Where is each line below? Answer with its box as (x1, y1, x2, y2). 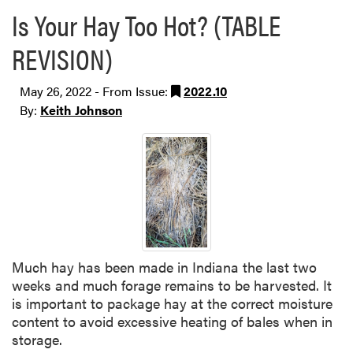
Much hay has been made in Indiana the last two (12, 256, 317, 277)
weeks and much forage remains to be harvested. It (12, 274, 332, 295)
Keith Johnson (40, 101, 122, 119)
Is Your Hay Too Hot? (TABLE (12, 4, 281, 45)
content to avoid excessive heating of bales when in (12, 310, 333, 331)
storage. (12, 329, 62, 349)
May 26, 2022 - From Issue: (20, 82, 171, 100)
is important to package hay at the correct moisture (12, 292, 333, 313)
